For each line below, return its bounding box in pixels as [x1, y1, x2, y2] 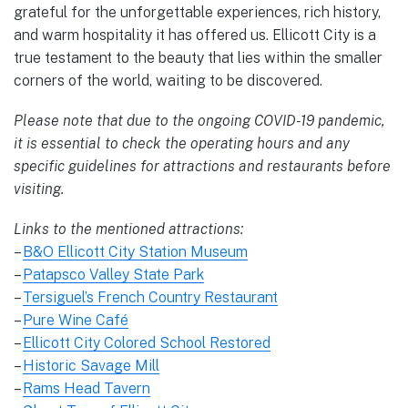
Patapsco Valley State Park [23, 266, 204, 283]
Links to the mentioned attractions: [14, 220, 243, 238]
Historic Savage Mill [23, 357, 159, 374]
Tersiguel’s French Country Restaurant [23, 289, 278, 306]
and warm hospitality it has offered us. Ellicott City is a [14, 25, 376, 44]
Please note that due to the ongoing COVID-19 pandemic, [14, 111, 385, 129]
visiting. [14, 179, 64, 198]
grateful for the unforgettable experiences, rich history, [14, 3, 381, 21]
